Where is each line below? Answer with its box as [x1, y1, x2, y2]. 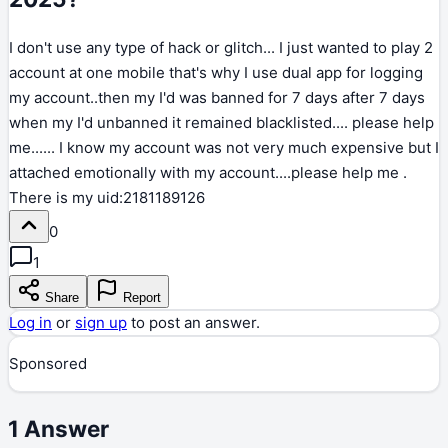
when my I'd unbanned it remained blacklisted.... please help [9, 113, 434, 133]
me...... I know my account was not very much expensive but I [9, 138, 439, 158]
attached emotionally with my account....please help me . [9, 163, 407, 183]
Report [119, 290, 161, 306]
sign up [75, 313, 127, 333]
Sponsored [9, 354, 87, 374]
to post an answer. [131, 313, 260, 333]
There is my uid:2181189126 [9, 188, 205, 208]
